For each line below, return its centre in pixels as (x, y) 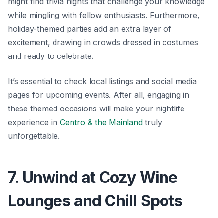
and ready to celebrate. (51, 56)
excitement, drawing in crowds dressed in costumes (103, 42)
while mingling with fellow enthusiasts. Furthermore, (104, 15)
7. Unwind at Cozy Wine (93, 177)
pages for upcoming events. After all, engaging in (99, 95)
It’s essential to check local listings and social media (102, 81)
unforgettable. (34, 136)
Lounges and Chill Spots (95, 200)
